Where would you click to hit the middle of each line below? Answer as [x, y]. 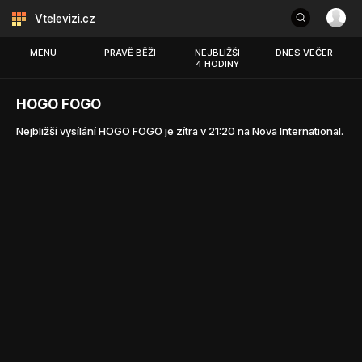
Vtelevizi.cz [65, 19]
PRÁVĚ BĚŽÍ [130, 53]
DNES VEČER [304, 53]
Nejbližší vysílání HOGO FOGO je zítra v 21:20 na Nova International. [180, 131]
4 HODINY [217, 64]
